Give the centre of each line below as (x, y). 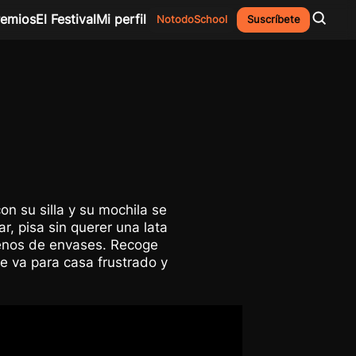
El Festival (66, 19)
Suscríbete (273, 20)
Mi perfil (122, 19)
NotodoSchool (192, 20)
